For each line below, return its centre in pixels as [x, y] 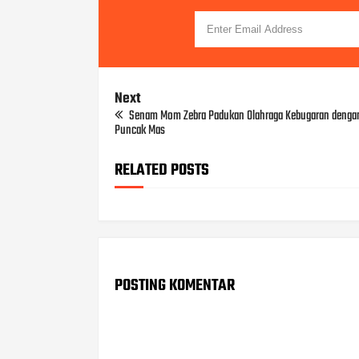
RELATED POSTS [162, 170]
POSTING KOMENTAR [175, 286]
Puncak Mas [140, 130]
